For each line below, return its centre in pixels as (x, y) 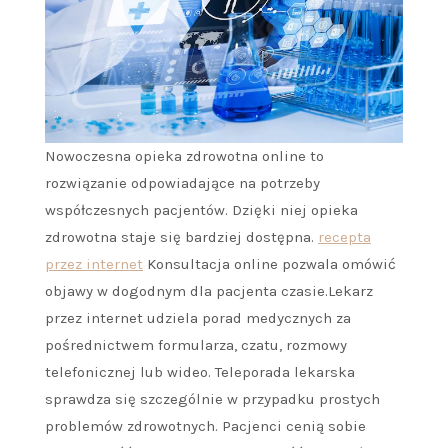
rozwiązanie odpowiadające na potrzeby (182, 182)
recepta (344, 236)
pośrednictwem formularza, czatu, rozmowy (196, 344)
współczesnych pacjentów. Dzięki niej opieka (201, 209)
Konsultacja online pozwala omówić (269, 263)
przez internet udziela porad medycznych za (198, 317)
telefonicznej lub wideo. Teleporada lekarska (200, 371)
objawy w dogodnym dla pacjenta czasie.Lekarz (209, 290)
